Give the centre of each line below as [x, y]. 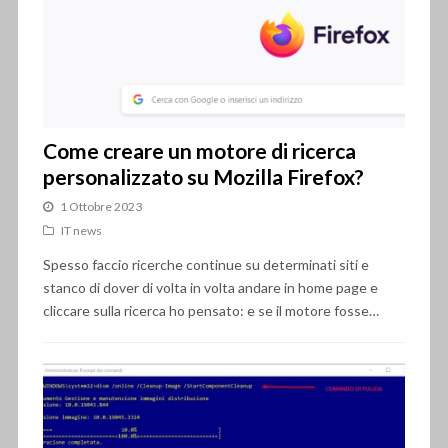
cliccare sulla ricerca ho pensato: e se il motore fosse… [210, 311]
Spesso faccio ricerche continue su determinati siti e [205, 265]
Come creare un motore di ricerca [199, 151]
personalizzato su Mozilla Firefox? [203, 177]
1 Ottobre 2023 [100, 207]
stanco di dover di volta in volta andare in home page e [210, 288]
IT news [81, 231]
